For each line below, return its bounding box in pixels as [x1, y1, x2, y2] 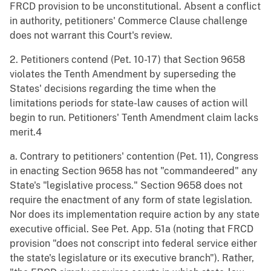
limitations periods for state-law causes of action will [10, 97, 248, 109]
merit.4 [10, 126, 42, 139]
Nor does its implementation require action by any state [10, 209, 260, 221]
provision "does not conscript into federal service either [10, 238, 257, 250]
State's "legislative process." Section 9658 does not [10, 180, 243, 192]
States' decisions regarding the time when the [10, 83, 216, 95]
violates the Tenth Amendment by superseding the [10, 68, 236, 80]
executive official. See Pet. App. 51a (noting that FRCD [10, 223, 253, 235]
